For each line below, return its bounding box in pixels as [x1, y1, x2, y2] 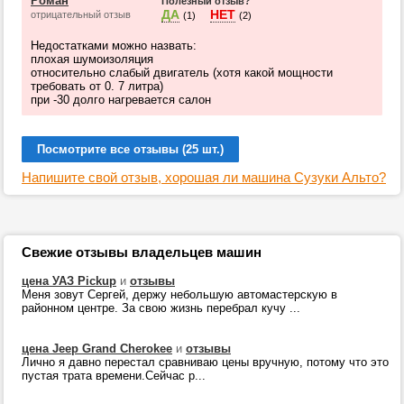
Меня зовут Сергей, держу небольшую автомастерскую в [22, 288, 337, 301]
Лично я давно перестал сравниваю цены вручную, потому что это [22, 355, 389, 369]
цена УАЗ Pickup [22, 274, 116, 288]
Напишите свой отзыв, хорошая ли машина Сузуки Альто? [22, 170, 386, 185]
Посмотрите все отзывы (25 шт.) [37, 142, 224, 156]
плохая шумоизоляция [31, 52, 153, 66]
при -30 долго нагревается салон [31, 93, 211, 106]
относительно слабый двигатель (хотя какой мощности [31, 66, 333, 79]
